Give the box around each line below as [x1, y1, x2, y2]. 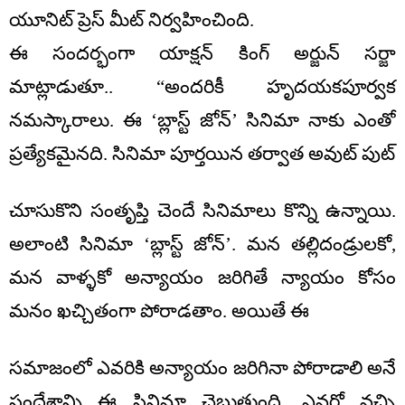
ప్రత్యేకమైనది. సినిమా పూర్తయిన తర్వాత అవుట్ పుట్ [9, 143, 395, 165]
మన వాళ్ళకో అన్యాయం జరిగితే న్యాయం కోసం [9, 267, 396, 289]
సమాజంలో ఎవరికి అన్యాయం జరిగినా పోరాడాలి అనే [9, 357, 396, 380]
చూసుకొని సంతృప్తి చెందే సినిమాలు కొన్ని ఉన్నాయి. [9, 200, 396, 222]
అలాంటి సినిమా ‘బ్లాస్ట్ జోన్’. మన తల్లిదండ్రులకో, [9, 233, 396, 256]
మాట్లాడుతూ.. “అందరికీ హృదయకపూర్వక [9, 76, 396, 99]
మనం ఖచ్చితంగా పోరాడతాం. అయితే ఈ [9, 300, 309, 323]
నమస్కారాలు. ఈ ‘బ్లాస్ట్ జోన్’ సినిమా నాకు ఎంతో [9, 109, 396, 132]
